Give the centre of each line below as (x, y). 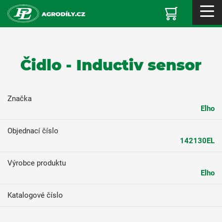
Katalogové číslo (35, 195)
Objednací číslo (33, 131)
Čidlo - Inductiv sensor (111, 65)
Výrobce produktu (37, 163)
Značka (20, 99)
